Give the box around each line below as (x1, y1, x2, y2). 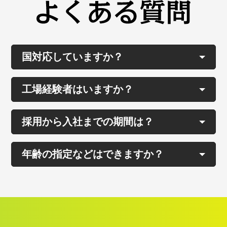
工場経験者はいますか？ (22, 83, 134, 96)
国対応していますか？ (22, 51, 124, 63)
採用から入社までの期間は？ (22, 116, 154, 128)
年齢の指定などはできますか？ (22, 148, 164, 161)
